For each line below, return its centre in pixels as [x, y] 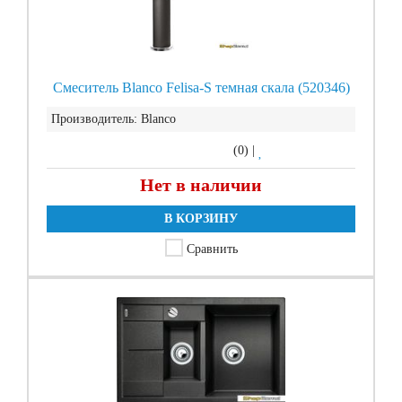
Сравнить [212, 249]
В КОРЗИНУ [201, 218]
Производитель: [94, 119]
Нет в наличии [201, 185]
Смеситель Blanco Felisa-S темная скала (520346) [201, 87]
